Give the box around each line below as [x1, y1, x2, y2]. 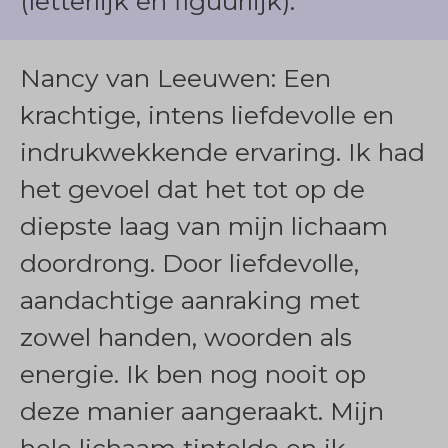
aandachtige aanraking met [20, 285, 360, 315]
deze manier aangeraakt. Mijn [20, 396, 384, 426]
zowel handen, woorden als [20, 322, 352, 352]
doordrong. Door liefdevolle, [20, 248, 359, 278]
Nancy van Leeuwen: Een [20, 63, 331, 93]
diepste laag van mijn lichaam [20, 211, 388, 241]
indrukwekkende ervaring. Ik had [20, 137, 425, 167]
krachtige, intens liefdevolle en [20, 100, 394, 130]
